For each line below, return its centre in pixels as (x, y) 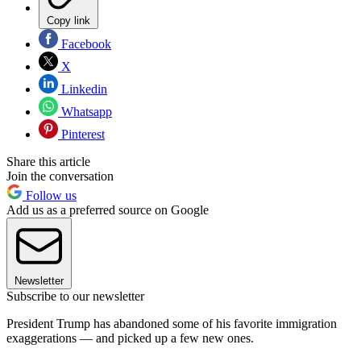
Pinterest (81, 135)
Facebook (85, 44)
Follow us (50, 196)
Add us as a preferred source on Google (108, 210)
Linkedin (83, 89)
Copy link (68, 21)
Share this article (48, 162)
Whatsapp (85, 112)
